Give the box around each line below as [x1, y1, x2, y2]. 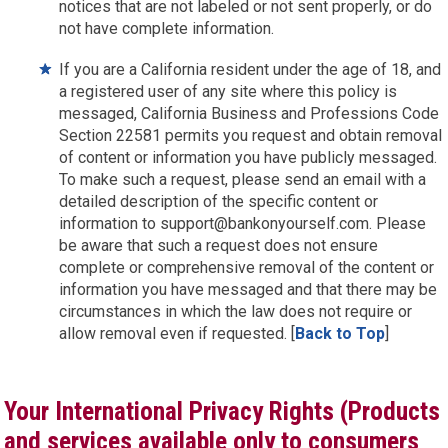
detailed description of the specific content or [59, 192, 379, 211]
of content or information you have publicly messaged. [59, 148, 438, 167]
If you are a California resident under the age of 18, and [59, 60, 442, 79]
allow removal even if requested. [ [59, 324, 296, 343]
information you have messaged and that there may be [59, 280, 438, 299]
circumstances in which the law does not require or [59, 302, 413, 321]
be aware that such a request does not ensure [59, 236, 379, 255]
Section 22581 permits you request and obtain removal [59, 126, 443, 145]
